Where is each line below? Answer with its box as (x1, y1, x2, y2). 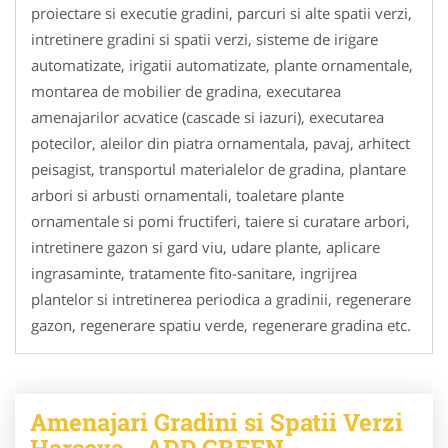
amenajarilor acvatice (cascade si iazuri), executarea (31, 106, 384, 127)
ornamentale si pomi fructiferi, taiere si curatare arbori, (31, 210, 410, 231)
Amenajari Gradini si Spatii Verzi (30, 405, 403, 438)
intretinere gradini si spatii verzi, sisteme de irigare (31, 28, 378, 49)
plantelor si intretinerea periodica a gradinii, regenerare (31, 288, 411, 309)
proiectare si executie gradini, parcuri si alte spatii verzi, (31, 2, 412, 23)
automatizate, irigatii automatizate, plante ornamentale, (31, 54, 417, 75)
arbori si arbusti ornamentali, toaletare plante (31, 184, 344, 205)
